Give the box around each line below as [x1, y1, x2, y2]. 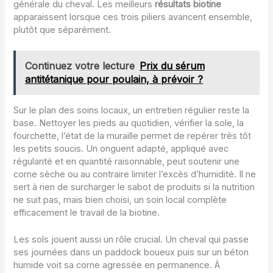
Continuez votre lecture [25, 59, 135, 72]
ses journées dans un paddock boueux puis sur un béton [13, 247, 249, 258]
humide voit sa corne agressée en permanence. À [13, 260, 221, 271]
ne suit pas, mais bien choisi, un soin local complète [13, 194, 227, 205]
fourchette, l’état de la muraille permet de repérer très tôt [13, 130, 252, 141]
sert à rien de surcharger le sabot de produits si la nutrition [13, 181, 255, 193]
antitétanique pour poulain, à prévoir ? [25, 73, 204, 85]
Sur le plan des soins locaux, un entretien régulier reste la [13, 104, 250, 116]
